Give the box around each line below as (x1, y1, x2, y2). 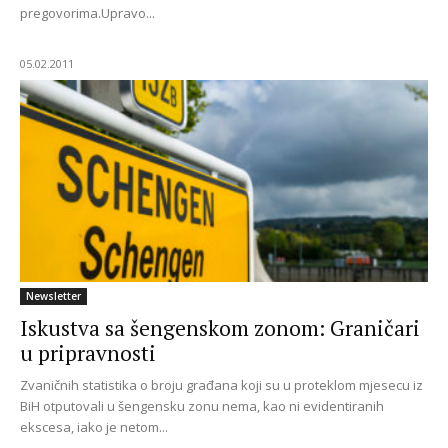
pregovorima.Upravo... (20, 4, 155, 23)
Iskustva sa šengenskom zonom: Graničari (20, 313, 420, 342)
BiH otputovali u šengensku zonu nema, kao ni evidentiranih (20, 396, 384, 415)
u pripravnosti (20, 338, 156, 367)
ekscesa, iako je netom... (20, 417, 168, 436)
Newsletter (26, 288, 81, 303)
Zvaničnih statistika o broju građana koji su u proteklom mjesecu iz (20, 375, 423, 394)
